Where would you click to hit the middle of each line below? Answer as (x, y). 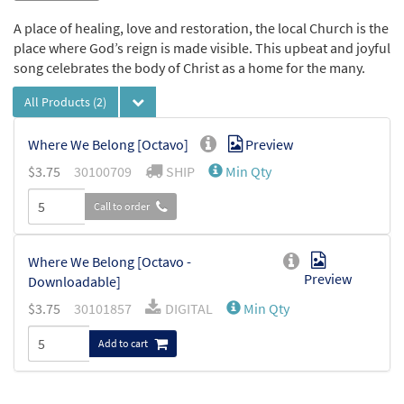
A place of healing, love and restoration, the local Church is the (201, 28)
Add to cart (124, 344)
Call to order (123, 207)
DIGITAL (189, 309)
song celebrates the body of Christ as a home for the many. (189, 68)
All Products (59, 102)
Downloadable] (74, 282)
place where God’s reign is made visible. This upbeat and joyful (202, 48)
